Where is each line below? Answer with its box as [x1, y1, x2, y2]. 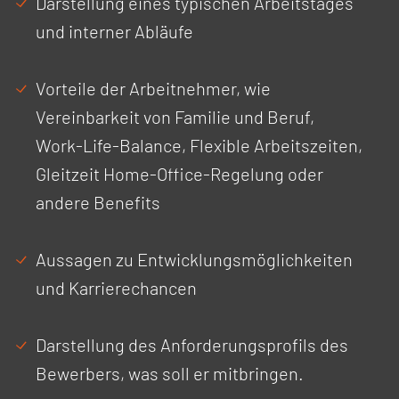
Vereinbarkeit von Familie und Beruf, [36, 106, 314, 127]
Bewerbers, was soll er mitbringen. [36, 362, 304, 384]
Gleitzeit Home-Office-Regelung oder [36, 163, 323, 184]
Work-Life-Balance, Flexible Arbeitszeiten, [36, 134, 362, 156]
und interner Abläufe [36, 20, 193, 42]
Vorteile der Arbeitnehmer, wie [36, 77, 271, 99]
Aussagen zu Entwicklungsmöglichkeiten [36, 248, 353, 270]
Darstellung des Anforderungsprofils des [36, 334, 348, 355]
